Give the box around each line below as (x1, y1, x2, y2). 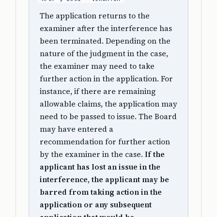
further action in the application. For (40, 74, 173, 84)
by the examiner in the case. (40, 149, 145, 159)
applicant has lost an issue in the (40, 162, 160, 172)
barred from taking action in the (40, 187, 162, 197)
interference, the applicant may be (40, 174, 169, 185)
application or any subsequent (40, 200, 152, 210)
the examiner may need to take (40, 61, 155, 71)
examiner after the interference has (40, 23, 172, 33)
